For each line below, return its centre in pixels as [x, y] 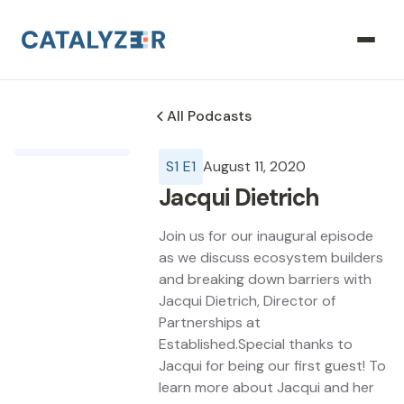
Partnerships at [210, 322]
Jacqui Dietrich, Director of [247, 301]
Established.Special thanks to [256, 344]
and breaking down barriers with [265, 279]
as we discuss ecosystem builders [271, 257]
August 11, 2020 [254, 166]
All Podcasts [209, 116]
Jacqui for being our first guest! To [272, 366]
